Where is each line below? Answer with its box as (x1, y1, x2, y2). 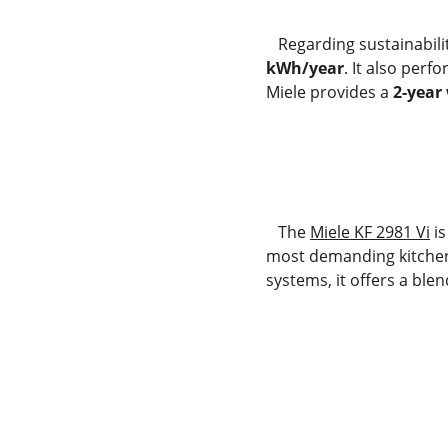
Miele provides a (265, 81, 393, 103)
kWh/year (265, 57, 344, 79)
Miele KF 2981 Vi (309, 221, 430, 243)
